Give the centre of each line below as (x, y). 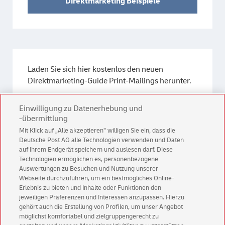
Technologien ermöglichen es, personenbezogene (89, 159)
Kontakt (113, 197)
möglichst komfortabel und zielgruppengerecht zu (89, 216)
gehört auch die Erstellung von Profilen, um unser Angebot (101, 207)
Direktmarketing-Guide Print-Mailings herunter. (109, 81)
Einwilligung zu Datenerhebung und (81, 108)
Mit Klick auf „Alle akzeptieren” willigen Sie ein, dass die (97, 131)
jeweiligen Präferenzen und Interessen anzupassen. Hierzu (102, 197)
